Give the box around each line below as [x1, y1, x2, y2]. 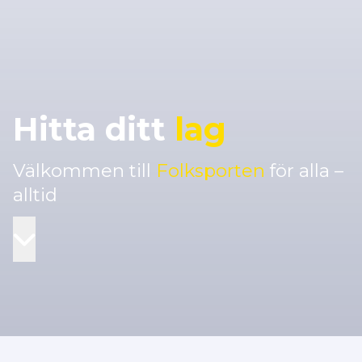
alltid [13, 183, 57, 206]
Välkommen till [13, 159, 156, 182]
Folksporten [156, 159, 265, 182]
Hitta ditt [13, 109, 175, 149]
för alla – [265, 159, 343, 182]
